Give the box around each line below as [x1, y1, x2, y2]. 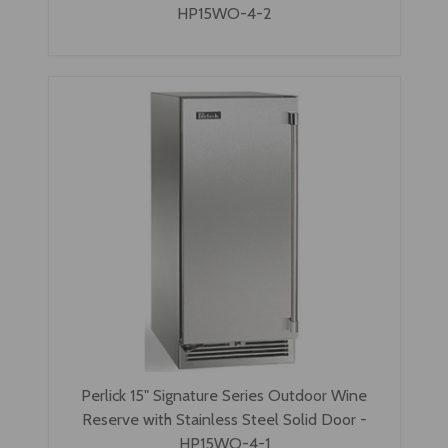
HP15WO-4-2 [176, 3, 272, 24]
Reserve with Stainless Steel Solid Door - [81, 409, 367, 430]
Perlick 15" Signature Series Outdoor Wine [81, 385, 367, 406]
